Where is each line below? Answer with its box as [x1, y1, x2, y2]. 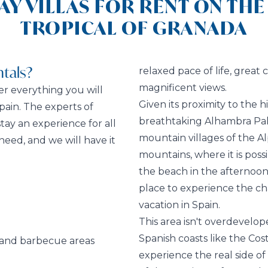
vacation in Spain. [139, 199, 220, 211]
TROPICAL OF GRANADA [20, 16, 248, 40]
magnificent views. [139, 82, 227, 94]
